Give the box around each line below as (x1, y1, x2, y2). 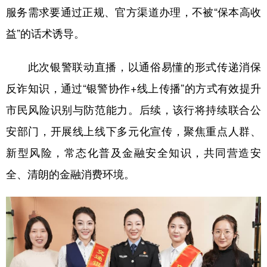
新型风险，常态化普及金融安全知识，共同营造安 (6, 147, 261, 158)
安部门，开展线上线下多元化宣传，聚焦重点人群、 (6, 125, 261, 136)
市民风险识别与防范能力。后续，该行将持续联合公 (6, 104, 261, 115)
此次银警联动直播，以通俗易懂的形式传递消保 (6, 61, 261, 72)
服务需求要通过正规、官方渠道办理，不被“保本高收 (6, 6, 261, 17)
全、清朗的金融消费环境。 (6, 168, 135, 179)
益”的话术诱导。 (6, 27, 85, 39)
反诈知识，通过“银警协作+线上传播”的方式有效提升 (6, 82, 261, 94)
